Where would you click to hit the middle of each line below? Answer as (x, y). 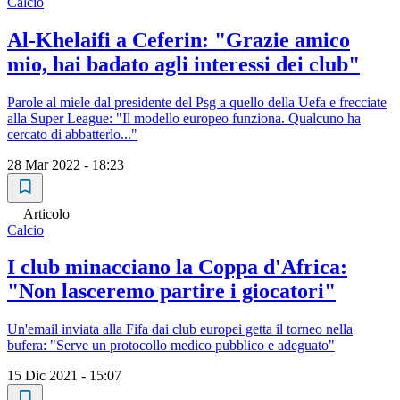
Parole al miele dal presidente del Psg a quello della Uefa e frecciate (197, 102)
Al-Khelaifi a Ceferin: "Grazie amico (179, 40)
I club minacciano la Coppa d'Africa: (177, 267)
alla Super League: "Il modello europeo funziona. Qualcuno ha (184, 118)
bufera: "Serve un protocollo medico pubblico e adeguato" (171, 346)
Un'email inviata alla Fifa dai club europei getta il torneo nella (180, 329)
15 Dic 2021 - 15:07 (64, 376)
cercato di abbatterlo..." (72, 134)
